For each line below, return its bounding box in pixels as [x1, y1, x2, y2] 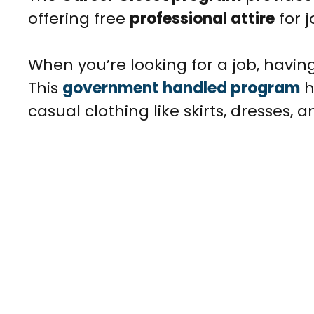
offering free [28, 7, 130, 29]
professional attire [130, 7, 275, 29]
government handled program [62, 76, 300, 99]
